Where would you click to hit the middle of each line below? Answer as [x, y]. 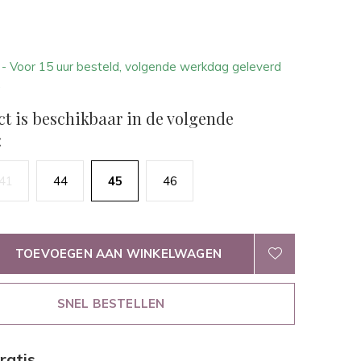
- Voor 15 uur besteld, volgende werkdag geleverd [141, 66]
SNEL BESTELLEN [111, 303]
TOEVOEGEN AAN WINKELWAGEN [118, 253]
